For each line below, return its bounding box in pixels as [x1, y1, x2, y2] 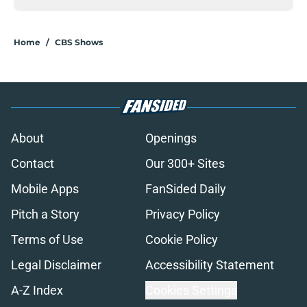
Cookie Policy [145, 232, 218, 247]
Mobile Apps [11, 182, 79, 197]
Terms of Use [11, 232, 84, 247]
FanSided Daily [145, 182, 226, 197]
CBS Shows [55, 37, 103, 48]
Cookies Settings [145, 283, 237, 298]
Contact [11, 156, 54, 171]
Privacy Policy [145, 207, 220, 222]
